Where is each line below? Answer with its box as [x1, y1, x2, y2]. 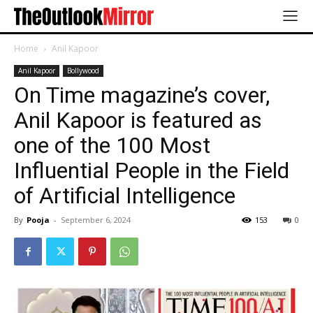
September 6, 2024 [61, 214, 131, 226]
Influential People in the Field [14, 157, 289, 184]
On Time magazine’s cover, [14, 82, 270, 109]
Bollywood [67, 66, 99, 76]
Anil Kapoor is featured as [14, 107, 262, 134]
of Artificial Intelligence [14, 182, 235, 210]
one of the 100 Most [14, 132, 210, 159]
